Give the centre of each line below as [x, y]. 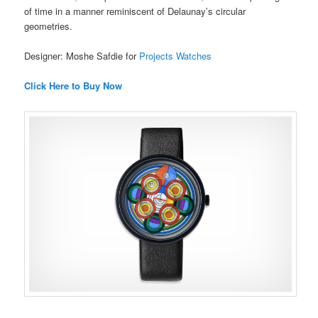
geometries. [49, 26]
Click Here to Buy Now [73, 85]
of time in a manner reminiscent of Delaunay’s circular [135, 11]
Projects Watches [176, 55]
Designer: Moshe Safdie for [82, 55]
